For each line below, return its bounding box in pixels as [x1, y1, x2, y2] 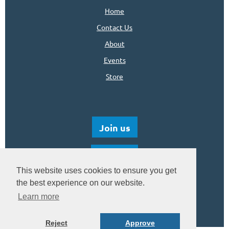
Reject [45, 219, 67, 227]
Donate [98, 150, 131, 162]
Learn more [18, 192, 60, 201]
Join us [99, 122, 130, 133]
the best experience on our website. [16, 178, 145, 188]
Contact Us [97, 22, 132, 32]
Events [103, 55, 126, 64]
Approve [125, 219, 155, 227]
